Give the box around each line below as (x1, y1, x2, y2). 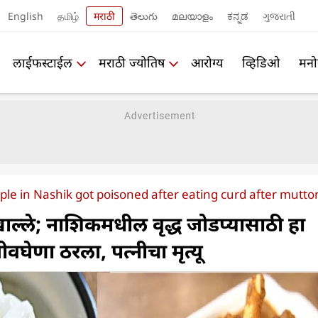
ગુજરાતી (262, 9, 295, 23)
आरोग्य (191, 53, 223, 71)
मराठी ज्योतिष (99, 53, 165, 71)
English (7, 9, 43, 23)
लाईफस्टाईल (13, 53, 72, 71)
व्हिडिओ (242, 53, 280, 71)
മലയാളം (171, 9, 213, 23)
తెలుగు (129, 9, 158, 23)
